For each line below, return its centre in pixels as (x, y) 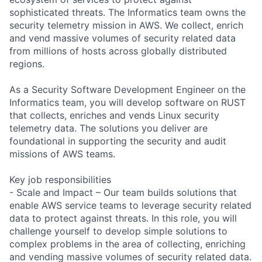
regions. (27, 63)
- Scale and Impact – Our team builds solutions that (123, 192)
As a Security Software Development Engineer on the (127, 89)
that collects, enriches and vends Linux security (114, 115)
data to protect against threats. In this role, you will (123, 218)
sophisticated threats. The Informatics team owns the (127, 12)
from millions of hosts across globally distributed (118, 51)
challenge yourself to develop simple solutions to (118, 231)
